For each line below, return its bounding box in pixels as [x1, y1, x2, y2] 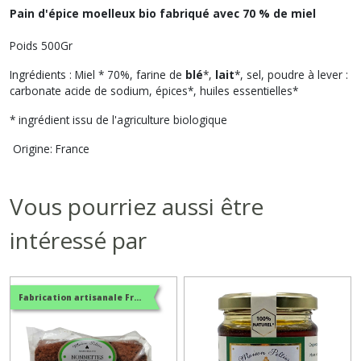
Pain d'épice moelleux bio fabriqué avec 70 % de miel [10, 5, 316, 21]
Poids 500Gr [10, 37, 73, 53]
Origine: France [10, 140, 89, 156]
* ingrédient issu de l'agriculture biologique [10, 111, 227, 127]
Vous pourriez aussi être [10, 190, 263, 222]
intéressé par [10, 224, 147, 255]
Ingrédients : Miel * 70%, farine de [10, 66, 185, 82]
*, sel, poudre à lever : [234, 66, 348, 82]
